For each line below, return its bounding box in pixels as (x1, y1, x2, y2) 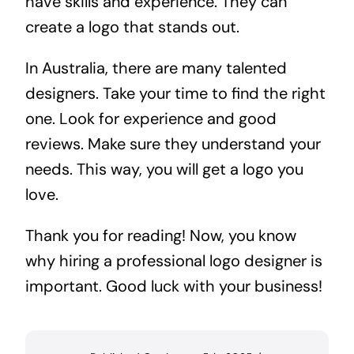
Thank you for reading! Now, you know (24, 225, 296, 247)
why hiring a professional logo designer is (24, 250, 322, 272)
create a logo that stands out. (24, 17, 239, 38)
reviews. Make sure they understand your (24, 134, 321, 155)
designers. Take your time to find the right (24, 83, 326, 104)
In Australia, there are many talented (24, 58, 287, 79)
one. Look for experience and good (24, 108, 277, 130)
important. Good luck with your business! (24, 276, 322, 297)
